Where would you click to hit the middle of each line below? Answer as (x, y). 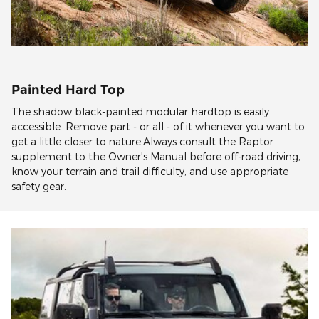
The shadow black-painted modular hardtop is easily (140, 112)
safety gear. (39, 187)
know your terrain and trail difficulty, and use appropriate (150, 172)
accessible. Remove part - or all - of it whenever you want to (158, 127)
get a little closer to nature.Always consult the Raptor (142, 142)
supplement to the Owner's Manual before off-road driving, (156, 157)
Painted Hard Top (68, 89)
